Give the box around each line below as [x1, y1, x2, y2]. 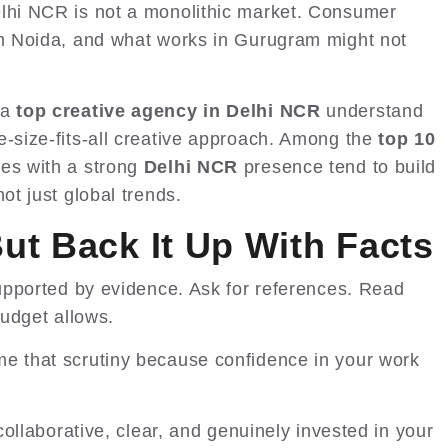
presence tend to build [238, 157, 437, 178]
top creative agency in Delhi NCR [16, 101, 321, 122]
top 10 [378, 129, 436, 150]
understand [320, 101, 424, 122]
